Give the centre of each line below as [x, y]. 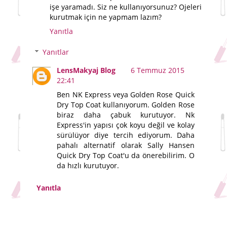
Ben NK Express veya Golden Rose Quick [126, 95]
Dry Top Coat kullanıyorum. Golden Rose [126, 105]
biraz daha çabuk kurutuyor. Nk [126, 115]
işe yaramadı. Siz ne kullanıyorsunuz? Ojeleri [126, 7]
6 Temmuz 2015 [158, 70]
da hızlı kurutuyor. [88, 166]
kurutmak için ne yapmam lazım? [106, 17]
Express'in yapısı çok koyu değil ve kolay [126, 125]
